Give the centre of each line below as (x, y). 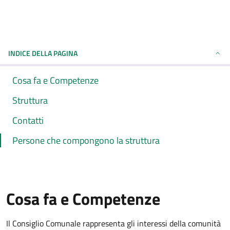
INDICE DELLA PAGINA (43, 53)
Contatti (28, 120)
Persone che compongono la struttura (86, 140)
